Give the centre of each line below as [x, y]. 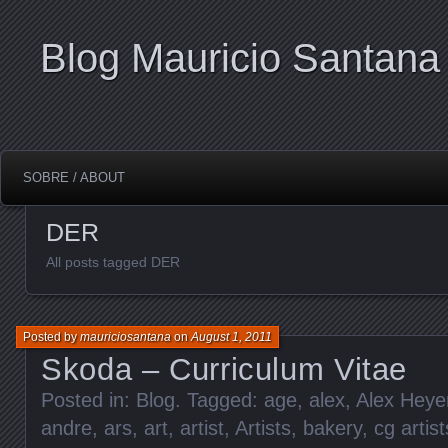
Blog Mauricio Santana [240, 58]
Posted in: [88, 399]
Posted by [51, 336]
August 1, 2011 [231, 336]
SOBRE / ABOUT [74, 177]
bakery [332, 427]
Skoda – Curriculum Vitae [224, 369]
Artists [263, 427]
